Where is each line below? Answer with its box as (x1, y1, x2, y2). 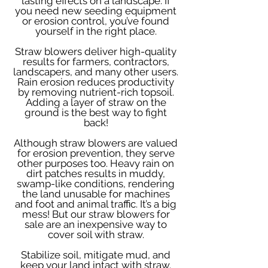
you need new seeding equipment (15, 5, 176, 17)
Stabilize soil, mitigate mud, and (21, 249, 170, 261)
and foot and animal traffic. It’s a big (15, 198, 176, 210)
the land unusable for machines (22, 188, 170, 200)
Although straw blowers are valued (14, 137, 178, 149)
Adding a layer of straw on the (25, 96, 166, 108)
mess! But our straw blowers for (22, 208, 170, 220)
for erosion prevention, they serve (17, 147, 175, 159)
